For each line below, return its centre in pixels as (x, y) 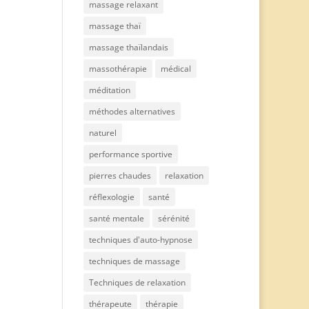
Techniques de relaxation (137, 282)
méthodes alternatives (132, 111)
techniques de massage (134, 261)
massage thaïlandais (128, 47)
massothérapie (118, 69)
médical (176, 69)
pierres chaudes (120, 176)
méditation (109, 90)
